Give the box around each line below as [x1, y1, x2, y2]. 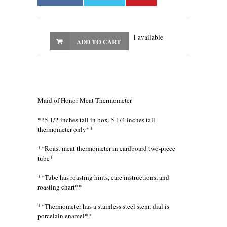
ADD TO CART [77, 36, 121, 47]
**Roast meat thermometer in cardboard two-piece [37, 144, 175, 154]
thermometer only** [37, 125, 93, 134]
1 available [133, 32, 163, 42]
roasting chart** [37, 182, 82, 192]
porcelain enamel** [37, 211, 92, 221]
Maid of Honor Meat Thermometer [37, 96, 132, 105]
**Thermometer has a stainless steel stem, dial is [37, 202, 169, 211]
